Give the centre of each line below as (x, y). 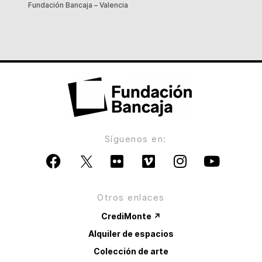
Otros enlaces (131, 198)
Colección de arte (131, 251)
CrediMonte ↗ (131, 216)
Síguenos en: (135, 139)
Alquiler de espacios (131, 234)
